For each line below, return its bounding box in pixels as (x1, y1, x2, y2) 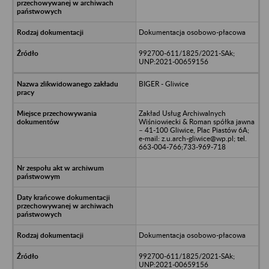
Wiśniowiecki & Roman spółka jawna (138, 116, 255, 126)
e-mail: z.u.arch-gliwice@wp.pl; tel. (138, 133, 247, 143)
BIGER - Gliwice (138, 79, 189, 88)
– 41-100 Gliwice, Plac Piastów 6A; (138, 125, 249, 134)
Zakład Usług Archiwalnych (138, 108, 226, 118)
